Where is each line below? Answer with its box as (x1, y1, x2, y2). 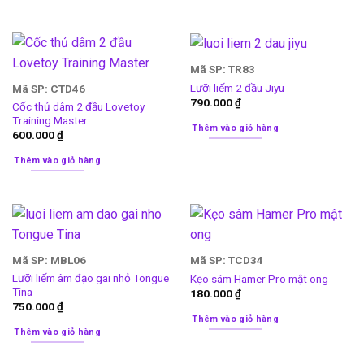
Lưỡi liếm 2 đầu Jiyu (189, 80, 284, 94)
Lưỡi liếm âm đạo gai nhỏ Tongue (11, 271, 169, 284)
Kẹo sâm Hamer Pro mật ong (189, 271, 328, 285)
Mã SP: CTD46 (11, 82, 85, 96)
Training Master (11, 113, 88, 127)
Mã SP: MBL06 (11, 253, 86, 267)
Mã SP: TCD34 (189, 253, 263, 267)
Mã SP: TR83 (189, 63, 255, 76)
